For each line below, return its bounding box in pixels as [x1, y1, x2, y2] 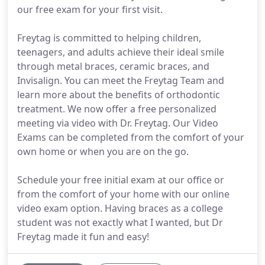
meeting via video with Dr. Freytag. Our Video [17, 117, 218, 130]
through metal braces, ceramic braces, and [17, 60, 209, 73]
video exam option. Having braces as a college [17, 202, 223, 215]
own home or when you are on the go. [17, 145, 189, 158]
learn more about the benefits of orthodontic [17, 88, 220, 101]
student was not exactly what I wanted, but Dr [17, 216, 223, 229]
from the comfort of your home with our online [17, 188, 230, 201]
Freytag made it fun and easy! [17, 230, 149, 243]
